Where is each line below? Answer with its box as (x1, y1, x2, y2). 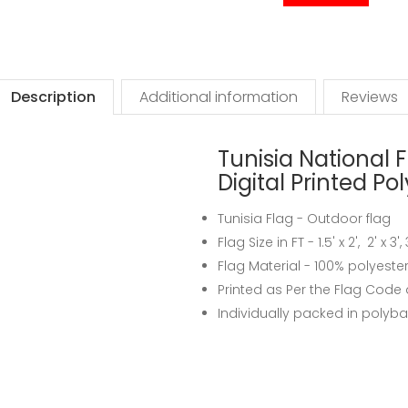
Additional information (138, 87, 298, 107)
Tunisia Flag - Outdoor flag (218, 209, 391, 228)
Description (10, 87, 96, 107)
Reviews (341, 87, 398, 107)
